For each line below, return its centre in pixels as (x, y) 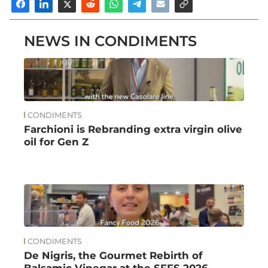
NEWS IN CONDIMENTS (110, 41)
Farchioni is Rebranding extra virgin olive (133, 130)
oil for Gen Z (56, 142)
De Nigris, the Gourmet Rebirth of (113, 255)
